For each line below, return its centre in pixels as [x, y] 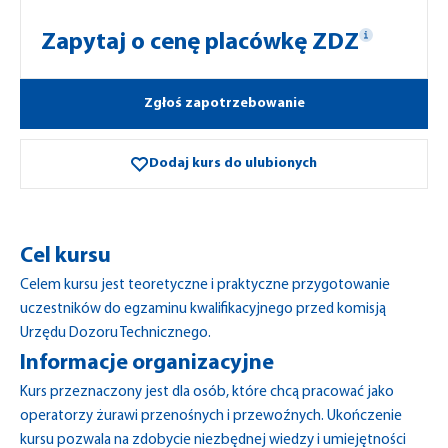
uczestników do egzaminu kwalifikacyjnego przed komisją [203, 309]
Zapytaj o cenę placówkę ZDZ [200, 43]
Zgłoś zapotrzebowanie [224, 103]
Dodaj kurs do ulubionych [233, 163]
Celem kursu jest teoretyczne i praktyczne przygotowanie [205, 285]
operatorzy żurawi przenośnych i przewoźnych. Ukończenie [211, 416]
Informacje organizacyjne [147, 363]
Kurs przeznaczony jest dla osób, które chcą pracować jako [207, 392]
